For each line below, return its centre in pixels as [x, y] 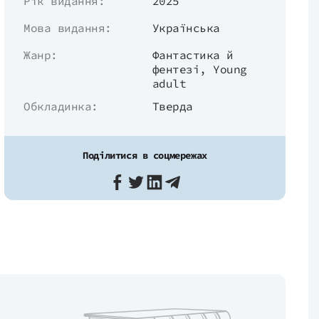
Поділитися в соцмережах [145, 155]
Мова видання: [68, 28]
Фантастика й [193, 55]
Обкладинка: [61, 106]
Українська [186, 28]
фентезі [176, 69]
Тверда [172, 106]
